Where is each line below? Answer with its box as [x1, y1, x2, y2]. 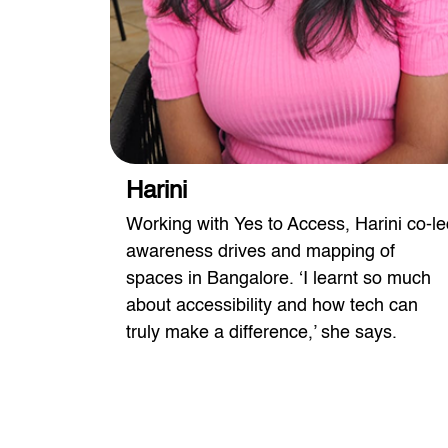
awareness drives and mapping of [126, 243, 395, 262]
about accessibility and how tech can [126, 297, 418, 316]
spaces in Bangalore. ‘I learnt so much [126, 270, 431, 289]
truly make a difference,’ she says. [126, 324, 397, 343]
